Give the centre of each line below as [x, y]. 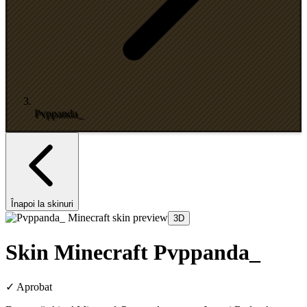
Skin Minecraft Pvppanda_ [133, 253]
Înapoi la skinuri [42, 204]
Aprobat [34, 286]
